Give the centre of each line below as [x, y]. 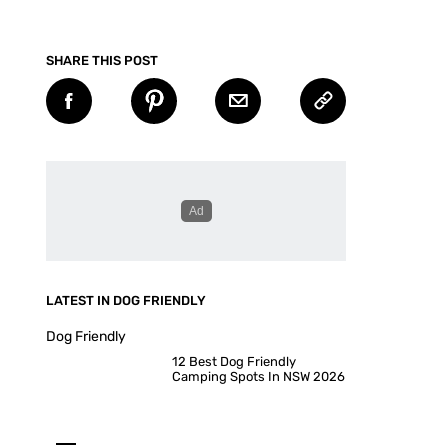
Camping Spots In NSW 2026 [258, 376]
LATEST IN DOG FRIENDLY [126, 300]
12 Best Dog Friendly [234, 361]
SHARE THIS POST [102, 60]
